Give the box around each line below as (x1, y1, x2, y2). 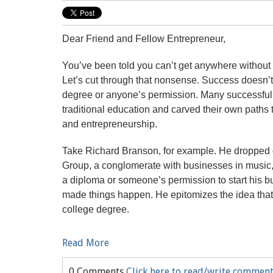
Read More (62, 237, 109, 249)
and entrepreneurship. (62, 119, 157, 129)
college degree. (62, 204, 129, 214)
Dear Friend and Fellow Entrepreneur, (62, 34, 225, 44)
